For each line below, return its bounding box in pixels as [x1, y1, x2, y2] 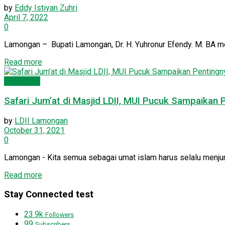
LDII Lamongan [15, 116, 68, 126]
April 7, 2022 [4, 13, 48, 23]
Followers [45, 211, 74, 219]
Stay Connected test [4, 189, 93, 200]
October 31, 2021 [4, 125, 65, 135]
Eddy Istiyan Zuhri [15, 3, 77, 13]
